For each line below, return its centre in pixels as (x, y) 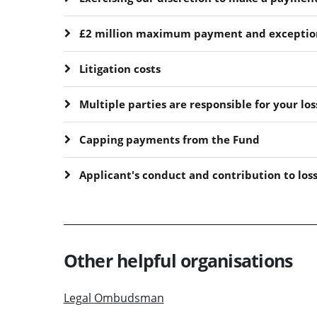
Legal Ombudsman (114, 298)
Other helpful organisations (178, 260)
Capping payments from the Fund (169, 139)
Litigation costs (120, 68)
